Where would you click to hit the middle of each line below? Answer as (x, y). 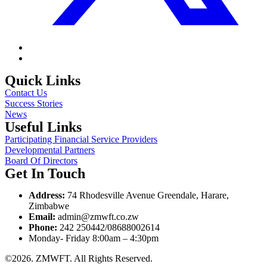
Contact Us (26, 93)
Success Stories (34, 104)
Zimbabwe (49, 206)
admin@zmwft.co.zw (97, 217)
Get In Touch (45, 174)
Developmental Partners (50, 150)
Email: (42, 217)
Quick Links (43, 81)
